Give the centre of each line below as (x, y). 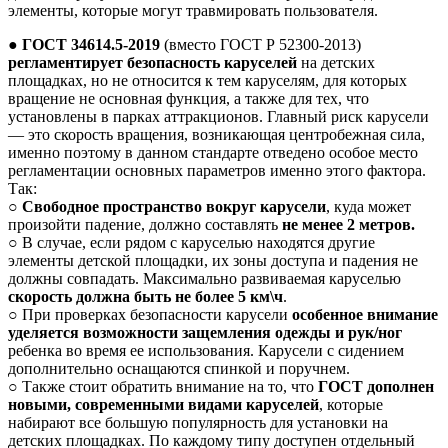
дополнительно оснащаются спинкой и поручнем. (179, 369)
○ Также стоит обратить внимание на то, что (163, 387)
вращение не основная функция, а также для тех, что (188, 99)
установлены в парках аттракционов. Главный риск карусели (218, 117)
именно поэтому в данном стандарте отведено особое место (213, 153)
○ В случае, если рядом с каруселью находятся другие (191, 243)
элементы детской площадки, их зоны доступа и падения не (213, 261)
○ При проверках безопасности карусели (148, 315)
